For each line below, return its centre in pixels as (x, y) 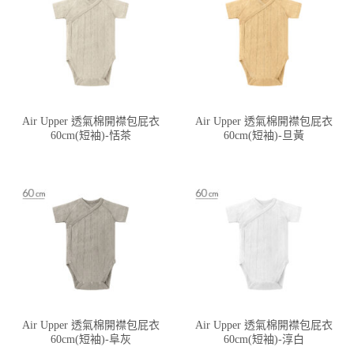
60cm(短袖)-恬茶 (90, 135)
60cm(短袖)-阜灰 (90, 339)
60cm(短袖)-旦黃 (264, 135)
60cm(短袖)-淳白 (264, 339)
